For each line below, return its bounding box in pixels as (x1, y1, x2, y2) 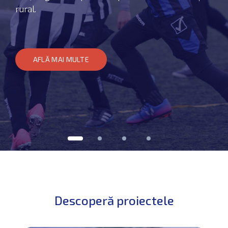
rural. (15, 4, 36, 14)
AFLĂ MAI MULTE (33, 55, 90, 64)
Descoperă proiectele (54, 193, 174, 208)
